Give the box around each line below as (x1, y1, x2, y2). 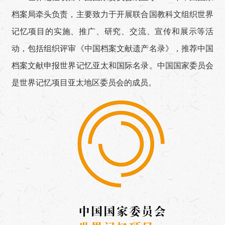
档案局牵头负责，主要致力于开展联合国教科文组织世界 (11, 10, 214, 19)
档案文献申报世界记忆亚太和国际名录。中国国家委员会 (11, 61, 214, 70)
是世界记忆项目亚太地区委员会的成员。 (11, 78, 156, 87)
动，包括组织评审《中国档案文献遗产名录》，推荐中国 (11, 44, 214, 53)
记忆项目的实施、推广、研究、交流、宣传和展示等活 (11, 27, 214, 36)
